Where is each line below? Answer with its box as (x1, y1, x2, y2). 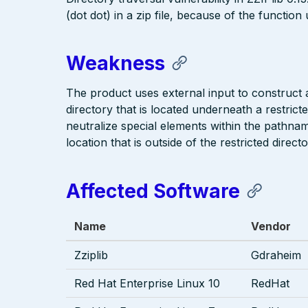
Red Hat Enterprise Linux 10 (74, 276, 220, 290)
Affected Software (66, 179, 240, 203)
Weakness (66, 52, 165, 76)
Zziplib (74, 247, 108, 262)
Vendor (251, 219, 291, 233)
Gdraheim (251, 247, 301, 262)
